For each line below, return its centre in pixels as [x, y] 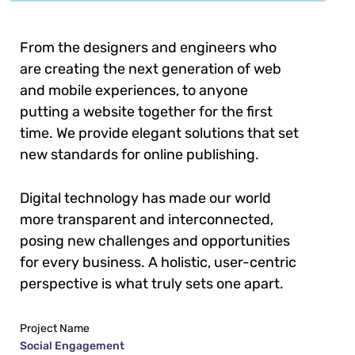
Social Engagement [72, 346]
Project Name [55, 329]
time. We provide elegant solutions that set [159, 134]
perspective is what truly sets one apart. [152, 284]
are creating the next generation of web [151, 69]
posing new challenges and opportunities [155, 241]
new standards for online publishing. [139, 155]
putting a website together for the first [146, 112]
